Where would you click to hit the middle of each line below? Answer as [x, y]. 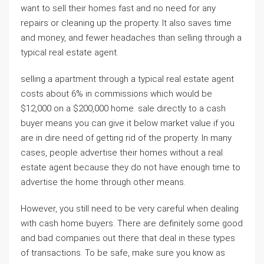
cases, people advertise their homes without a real [122, 153]
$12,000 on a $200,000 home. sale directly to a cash [123, 108]
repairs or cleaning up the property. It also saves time [126, 23]
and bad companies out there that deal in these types [128, 238]
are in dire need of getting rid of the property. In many [126, 138]
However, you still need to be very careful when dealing [130, 209]
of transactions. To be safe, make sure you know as [123, 253]
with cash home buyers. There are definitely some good [132, 223]
